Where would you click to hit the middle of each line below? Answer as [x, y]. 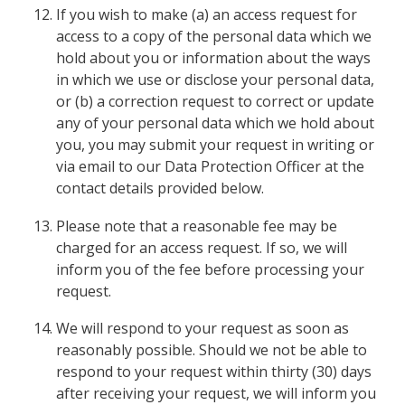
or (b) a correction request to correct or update [216, 102]
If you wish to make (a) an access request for [207, 15]
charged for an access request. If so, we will [202, 247]
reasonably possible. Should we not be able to [212, 350]
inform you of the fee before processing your [211, 269]
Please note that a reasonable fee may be [197, 226]
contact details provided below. [160, 188]
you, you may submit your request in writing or [216, 145]
